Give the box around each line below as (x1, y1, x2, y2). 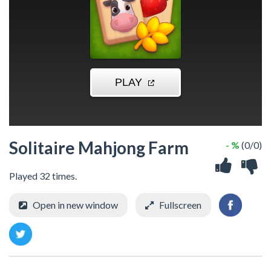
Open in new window (33, 199, 118, 211)
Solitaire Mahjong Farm (9, 137, 189, 158)
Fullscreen (159, 199, 201, 211)
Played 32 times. (9, 170, 77, 181)
